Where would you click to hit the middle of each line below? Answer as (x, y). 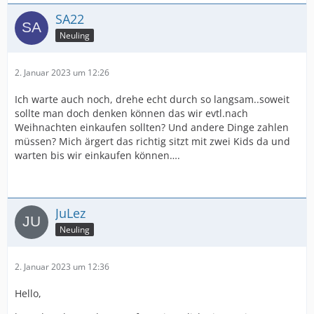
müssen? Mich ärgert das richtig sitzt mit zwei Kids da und (152, 141)
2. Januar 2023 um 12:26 (62, 73)
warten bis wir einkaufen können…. (97, 155)
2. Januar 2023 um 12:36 (62, 267)
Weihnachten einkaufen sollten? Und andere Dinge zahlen (152, 127)
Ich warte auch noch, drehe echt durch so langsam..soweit (152, 99)
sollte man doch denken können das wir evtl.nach (131, 113)
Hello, (28, 293)
